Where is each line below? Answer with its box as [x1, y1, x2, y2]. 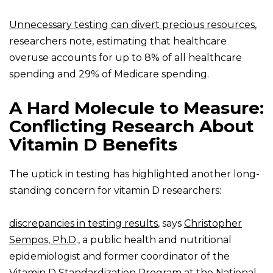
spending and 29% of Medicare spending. [9, 68, 209, 80]
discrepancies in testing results [9, 218, 158, 230]
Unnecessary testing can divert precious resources [9, 19, 255, 31]
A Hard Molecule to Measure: [9, 97, 264, 119]
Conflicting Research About [9, 116, 254, 137]
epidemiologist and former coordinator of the [9, 250, 230, 263]
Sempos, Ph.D [9, 234, 76, 246]
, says [158, 218, 184, 230]
